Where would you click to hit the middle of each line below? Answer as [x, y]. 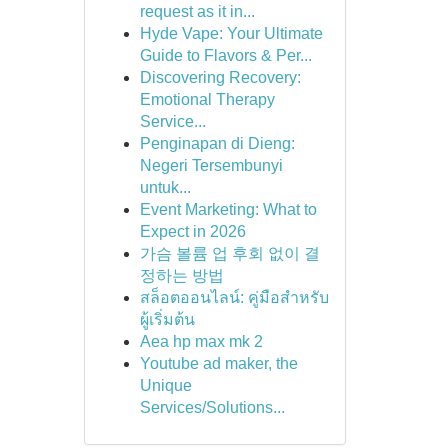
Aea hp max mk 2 [201, 341]
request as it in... [197, 11]
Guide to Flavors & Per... [225, 55]
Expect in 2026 [192, 231]
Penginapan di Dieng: [217, 143]
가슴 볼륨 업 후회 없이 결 [229, 253]
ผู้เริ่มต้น [167, 319]
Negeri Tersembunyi [211, 165]
